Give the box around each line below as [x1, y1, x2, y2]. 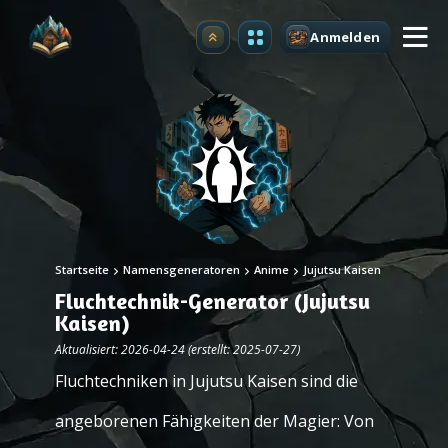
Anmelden [310, 27, 380, 46]
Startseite [55, 262, 109, 277]
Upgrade [212, 33, 274, 52]
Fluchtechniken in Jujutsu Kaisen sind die [55, 370, 358, 392]
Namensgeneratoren [123, 262, 240, 277]
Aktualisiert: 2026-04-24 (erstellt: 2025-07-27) [55, 341, 300, 358]
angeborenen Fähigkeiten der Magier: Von [55, 410, 374, 432]
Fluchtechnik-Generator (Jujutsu [55, 288, 370, 314]
